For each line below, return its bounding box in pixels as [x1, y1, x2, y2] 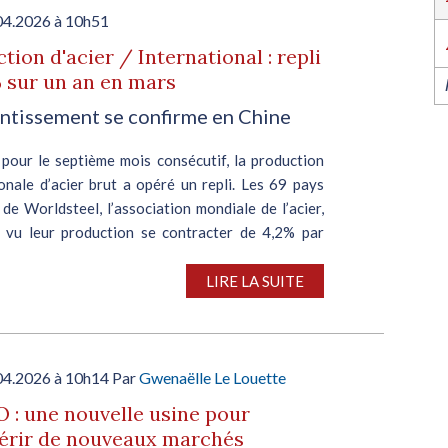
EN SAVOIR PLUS [251, 42, 367, 60]
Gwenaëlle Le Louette [139, 368, 286, 387]
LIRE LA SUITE [206, 272, 304, 290]
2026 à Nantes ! [151, 10, 251, 27]
